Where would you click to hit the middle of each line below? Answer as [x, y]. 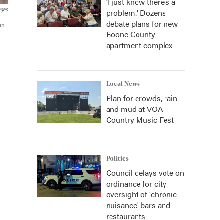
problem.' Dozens [136, 13]
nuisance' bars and [138, 205]
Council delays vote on [145, 173]
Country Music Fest [140, 120]
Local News [123, 84]
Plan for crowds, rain [142, 98]
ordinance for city [136, 183]
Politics [117, 159]
